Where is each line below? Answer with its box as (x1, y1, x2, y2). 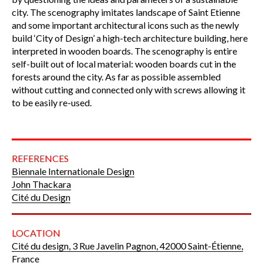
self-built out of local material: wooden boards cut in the (12, 58, 236, 69)
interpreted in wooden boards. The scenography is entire (12, 45, 237, 56)
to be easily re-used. (12, 96, 93, 108)
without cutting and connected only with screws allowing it (12, 83, 245, 95)
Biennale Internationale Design (12, 165, 134, 177)
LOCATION (12, 227, 60, 238)
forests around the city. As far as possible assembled (12, 70, 221, 82)
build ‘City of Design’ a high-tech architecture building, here (12, 32, 248, 43)
